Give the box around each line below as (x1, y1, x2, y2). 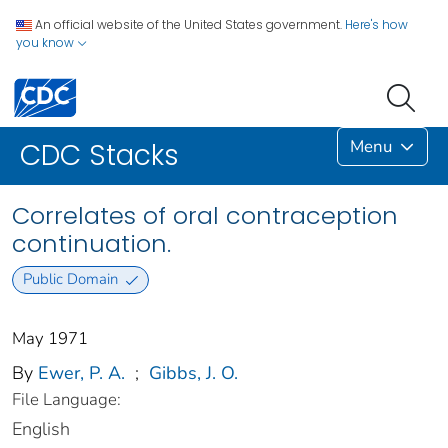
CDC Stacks (20, 136, 179, 176)
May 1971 (12, 326, 88, 350)
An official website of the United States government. (35, 16, 342, 33)
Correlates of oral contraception (12, 199, 398, 233)
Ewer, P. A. (38, 360, 125, 385)
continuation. (12, 227, 171, 261)
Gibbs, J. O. (149, 360, 238, 385)
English (12, 416, 70, 441)
